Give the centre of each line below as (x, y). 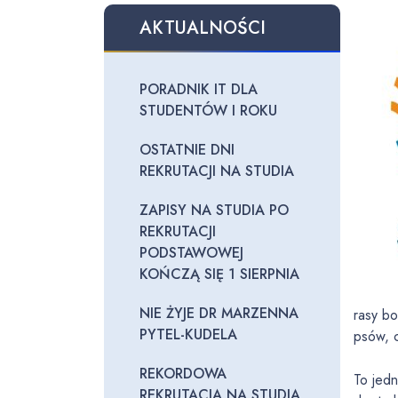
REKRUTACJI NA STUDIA (217, 171)
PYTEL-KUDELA (188, 334)
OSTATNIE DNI (187, 150)
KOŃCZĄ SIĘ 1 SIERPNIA (219, 274)
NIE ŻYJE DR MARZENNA (219, 313)
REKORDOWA (183, 374)
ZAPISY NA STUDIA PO (214, 210)
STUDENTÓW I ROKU (208, 111)
